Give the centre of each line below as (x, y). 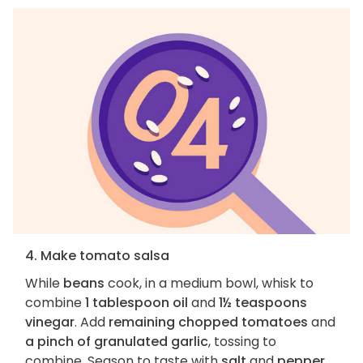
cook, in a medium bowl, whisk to (209, 284)
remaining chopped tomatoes (208, 322)
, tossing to (242, 342)
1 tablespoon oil (137, 303)
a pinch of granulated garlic (117, 342)
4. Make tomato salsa (97, 256)
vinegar (50, 322)
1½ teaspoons (263, 303)
